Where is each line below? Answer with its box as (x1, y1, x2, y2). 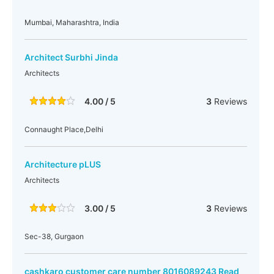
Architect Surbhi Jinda (24, 52, 118, 62)
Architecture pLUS (24, 159, 101, 169)
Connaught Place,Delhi (24, 125, 103, 134)
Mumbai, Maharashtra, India (24, 18, 119, 27)
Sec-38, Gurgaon (24, 232, 84, 241)
